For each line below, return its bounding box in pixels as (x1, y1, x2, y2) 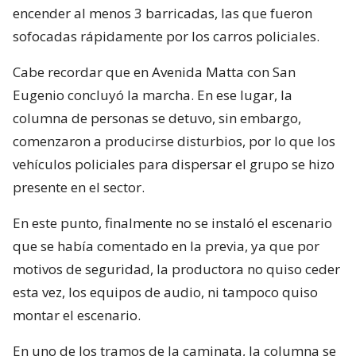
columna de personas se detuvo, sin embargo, (13, 108, 301, 127)
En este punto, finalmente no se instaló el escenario (13, 213, 332, 232)
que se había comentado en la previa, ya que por (13, 236, 319, 255)
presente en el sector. (13, 177, 145, 196)
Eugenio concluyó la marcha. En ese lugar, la (13, 85, 292, 104)
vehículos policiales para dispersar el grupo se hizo (13, 154, 335, 173)
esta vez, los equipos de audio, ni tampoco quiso (13, 282, 318, 301)
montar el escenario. (13, 305, 141, 324)
